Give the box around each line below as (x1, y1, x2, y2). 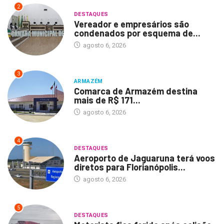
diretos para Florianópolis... (73, 161, 185, 172)
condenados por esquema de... (73, 27, 200, 39)
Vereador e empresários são (73, 18, 189, 30)
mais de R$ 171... (73, 94, 140, 105)
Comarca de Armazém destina (73, 85, 197, 96)
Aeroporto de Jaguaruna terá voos (73, 152, 215, 163)
